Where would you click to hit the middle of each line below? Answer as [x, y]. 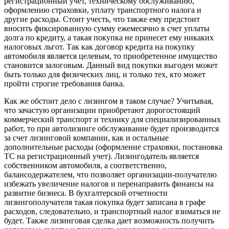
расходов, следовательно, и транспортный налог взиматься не [112, 212]
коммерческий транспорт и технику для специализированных [112, 120]
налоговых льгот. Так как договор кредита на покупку [99, 47]
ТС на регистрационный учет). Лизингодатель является [101, 156]
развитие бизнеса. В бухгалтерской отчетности [86, 193]
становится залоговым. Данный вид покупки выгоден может [111, 65]
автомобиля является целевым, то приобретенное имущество [111, 56]
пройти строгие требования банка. [64, 84]
